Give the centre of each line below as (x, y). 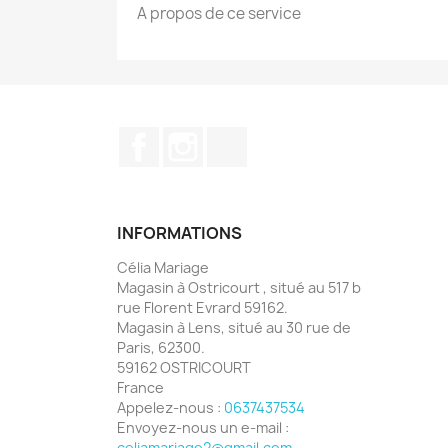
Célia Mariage (163, 267)
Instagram (242, 137)
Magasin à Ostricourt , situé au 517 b (239, 287)
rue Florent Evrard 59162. (202, 307)
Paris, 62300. (161, 347)
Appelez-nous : (170, 407)
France (140, 387)
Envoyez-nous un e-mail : (203, 427)
